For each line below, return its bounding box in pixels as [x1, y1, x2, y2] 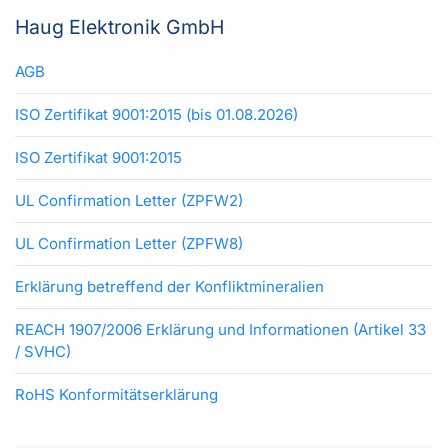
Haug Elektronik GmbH [15, 15, 224, 40]
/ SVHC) [15, 342, 71, 362]
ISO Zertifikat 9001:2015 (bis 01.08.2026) [15, 105, 298, 125]
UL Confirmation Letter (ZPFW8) [15, 234, 243, 254]
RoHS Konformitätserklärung [15, 385, 218, 405]
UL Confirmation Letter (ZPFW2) [15, 191, 243, 211]
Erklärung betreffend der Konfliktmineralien [15, 277, 324, 297]
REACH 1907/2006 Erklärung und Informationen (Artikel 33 [15, 320, 426, 340]
